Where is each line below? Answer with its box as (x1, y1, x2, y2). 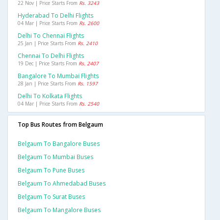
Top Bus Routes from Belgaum (18, 120, 103, 129)
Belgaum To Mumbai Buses (18, 153, 93, 162)
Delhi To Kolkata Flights (18, 92, 82, 101)
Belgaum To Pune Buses (18, 166, 84, 175)
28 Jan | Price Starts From (18, 80, 78, 87)
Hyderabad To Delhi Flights (18, 11, 93, 20)
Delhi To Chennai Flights (18, 31, 84, 40)
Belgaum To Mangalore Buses (18, 206, 101, 215)
